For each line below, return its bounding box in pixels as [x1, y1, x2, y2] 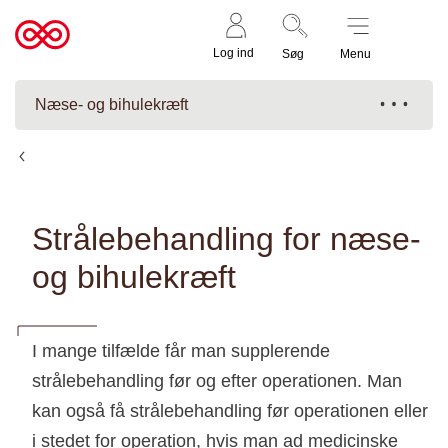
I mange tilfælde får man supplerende [32, 341, 330, 361]
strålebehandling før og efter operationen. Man [32, 371, 402, 391]
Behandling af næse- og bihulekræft [35, 148, 260, 165]
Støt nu [404, 16, 419, 54]
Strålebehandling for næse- [32, 221, 421, 257]
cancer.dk [15, 54, 92, 74]
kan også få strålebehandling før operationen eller [32, 401, 428, 421]
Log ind [213, 45, 254, 60]
